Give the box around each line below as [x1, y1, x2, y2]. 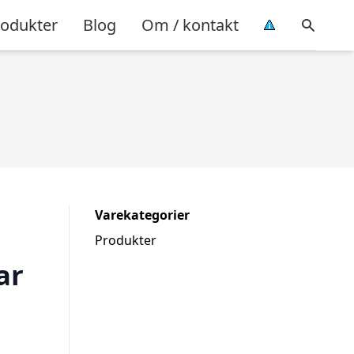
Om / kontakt [141, 13, 239, 36]
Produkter [95, 232, 156, 249]
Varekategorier [95, 206, 190, 224]
